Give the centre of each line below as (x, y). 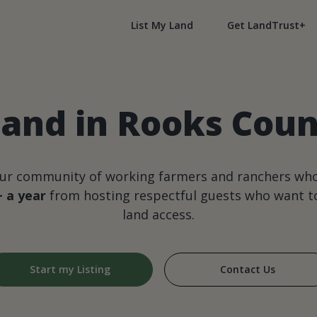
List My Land (162, 25)
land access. (158, 215)
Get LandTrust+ (266, 25)
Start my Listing (70, 270)
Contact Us (247, 270)
